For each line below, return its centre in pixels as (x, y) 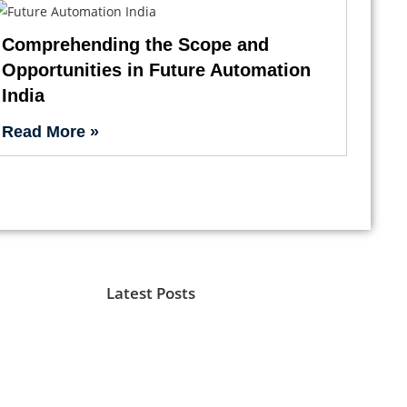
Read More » (51, 131)
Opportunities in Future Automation (157, 69)
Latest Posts (151, 293)
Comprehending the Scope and (136, 44)
